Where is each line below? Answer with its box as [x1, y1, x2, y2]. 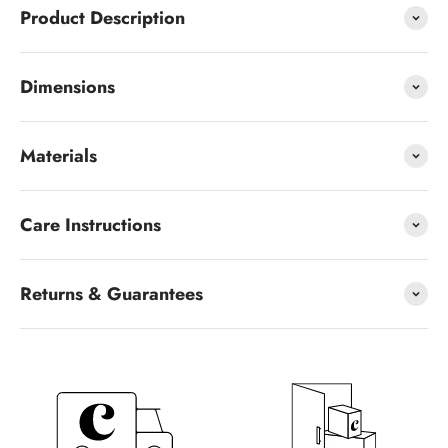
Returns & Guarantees [20, 280, 203, 307]
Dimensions [20, 73, 115, 100]
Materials [20, 142, 97, 169]
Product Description [20, 4, 185, 31]
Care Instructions [20, 211, 161, 238]
